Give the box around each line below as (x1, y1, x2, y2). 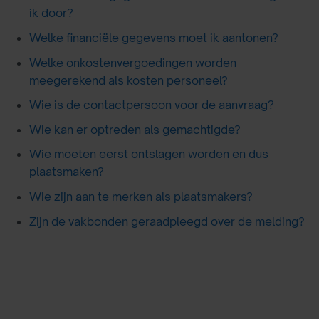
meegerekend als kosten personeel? (28, 73, 228, 88)
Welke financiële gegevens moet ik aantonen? (28, 30, 278, 45)
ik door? (28, 6, 73, 21)
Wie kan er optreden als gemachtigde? (28, 122, 241, 137)
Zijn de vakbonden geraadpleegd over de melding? (28, 214, 305, 229)
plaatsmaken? (28, 164, 104, 179)
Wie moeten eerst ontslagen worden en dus (28, 147, 268, 162)
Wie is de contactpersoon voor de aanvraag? (28, 98, 274, 113)
